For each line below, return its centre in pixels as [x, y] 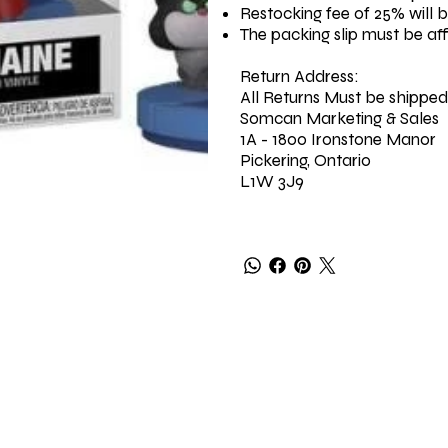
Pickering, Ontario [305, 160]
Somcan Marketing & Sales [339, 118]
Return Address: [299, 76]
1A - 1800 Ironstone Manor [338, 139]
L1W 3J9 [272, 181]
